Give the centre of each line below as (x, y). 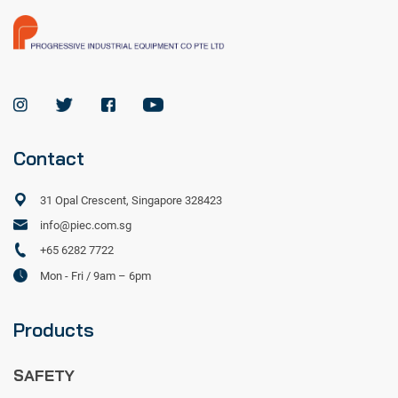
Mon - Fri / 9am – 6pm (96, 275)
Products (54, 329)
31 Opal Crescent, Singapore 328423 (131, 201)
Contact (49, 159)
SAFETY (44, 374)
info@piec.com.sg (86, 226)
